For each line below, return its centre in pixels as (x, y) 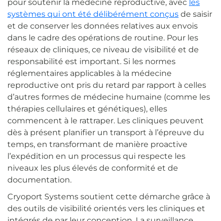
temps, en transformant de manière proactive (97, 144)
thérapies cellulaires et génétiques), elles (87, 109)
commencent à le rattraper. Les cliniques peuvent (106, 120)
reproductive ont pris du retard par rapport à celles (107, 85)
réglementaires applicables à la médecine (90, 73)
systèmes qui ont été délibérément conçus (93, 14)
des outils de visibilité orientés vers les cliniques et (106, 208)
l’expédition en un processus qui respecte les (96, 156)
